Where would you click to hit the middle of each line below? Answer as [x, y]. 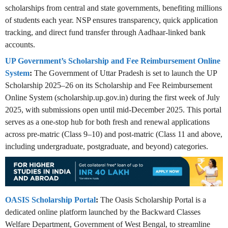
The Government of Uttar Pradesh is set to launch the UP [124, 73]
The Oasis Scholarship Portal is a [152, 200]
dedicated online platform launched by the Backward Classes [103, 212]
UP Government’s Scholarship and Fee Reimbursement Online [113, 61]
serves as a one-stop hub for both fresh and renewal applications [107, 122]
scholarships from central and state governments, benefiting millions [113, 8]
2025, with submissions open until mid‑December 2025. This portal [113, 110]
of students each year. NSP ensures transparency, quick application [111, 20]
